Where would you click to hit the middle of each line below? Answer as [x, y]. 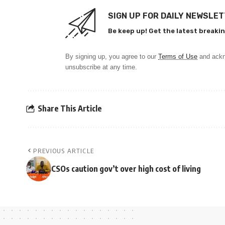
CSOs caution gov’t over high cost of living [126, 168]
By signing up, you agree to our [112, 56]
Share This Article [70, 109]
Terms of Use [178, 56]
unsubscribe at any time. [101, 67]
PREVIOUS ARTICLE [64, 150]
